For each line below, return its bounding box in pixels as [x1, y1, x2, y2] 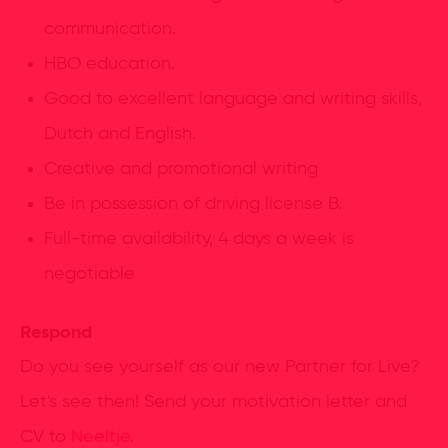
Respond [20, 323, 92, 342]
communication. [44, 19, 176, 38]
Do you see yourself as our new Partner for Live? [20, 357, 420, 376]
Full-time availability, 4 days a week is [44, 229, 354, 248]
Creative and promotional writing [44, 159, 318, 178]
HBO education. [44, 54, 175, 73]
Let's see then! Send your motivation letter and [20, 392, 407, 411]
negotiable [44, 264, 135, 283]
